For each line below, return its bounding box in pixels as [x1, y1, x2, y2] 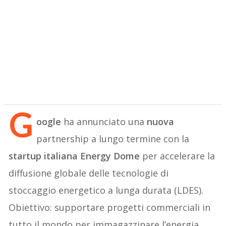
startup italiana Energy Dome [9, 149, 140, 162]
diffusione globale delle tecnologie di [9, 166, 169, 179]
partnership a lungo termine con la [36, 132, 190, 145]
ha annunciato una [61, 115, 147, 128]
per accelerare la [140, 149, 215, 162]
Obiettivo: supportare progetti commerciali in [9, 201, 211, 213]
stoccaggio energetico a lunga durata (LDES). [9, 184, 204, 196]
